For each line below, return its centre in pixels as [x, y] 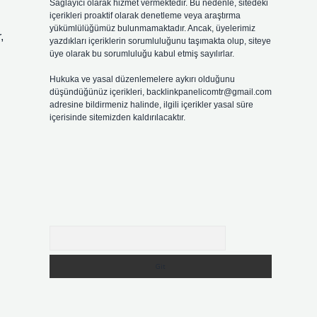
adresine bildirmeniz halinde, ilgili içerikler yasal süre [151, 105]
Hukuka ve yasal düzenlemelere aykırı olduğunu [142, 79]
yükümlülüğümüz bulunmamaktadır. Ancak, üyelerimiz [152, 28]
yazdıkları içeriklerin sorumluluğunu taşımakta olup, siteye [160, 41]
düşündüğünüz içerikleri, [98, 92]
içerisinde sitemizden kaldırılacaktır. [117, 117]
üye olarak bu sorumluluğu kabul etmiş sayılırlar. [142, 54]
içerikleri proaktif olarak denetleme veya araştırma [145, 16]
